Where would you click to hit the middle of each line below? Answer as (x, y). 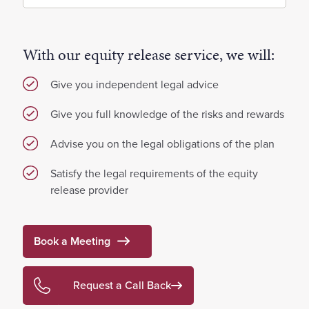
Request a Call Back (122, 285)
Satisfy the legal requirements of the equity (154, 173)
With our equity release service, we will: (149, 54)
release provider (89, 190)
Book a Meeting (72, 241)
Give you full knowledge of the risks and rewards (167, 114)
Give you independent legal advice (134, 84)
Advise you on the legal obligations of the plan (162, 143)
